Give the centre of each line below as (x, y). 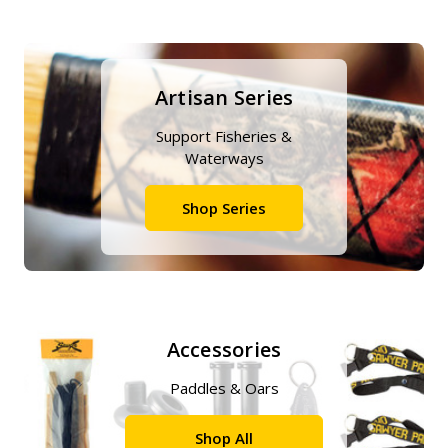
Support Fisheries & (224, 136)
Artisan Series (224, 97)
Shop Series (224, 208)
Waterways (224, 158)
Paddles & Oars (224, 388)
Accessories (224, 349)
